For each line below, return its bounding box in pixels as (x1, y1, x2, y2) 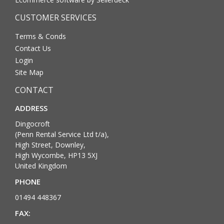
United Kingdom (15, 160, 67, 170)
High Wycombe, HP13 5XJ (15, 150, 97, 160)
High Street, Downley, (15, 139, 85, 149)
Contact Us (15, 43, 51, 53)
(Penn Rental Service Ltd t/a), (15, 129, 109, 139)
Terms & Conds (15, 31, 66, 41)
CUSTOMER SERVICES (15, 11, 96, 23)
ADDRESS (15, 102, 47, 113)
